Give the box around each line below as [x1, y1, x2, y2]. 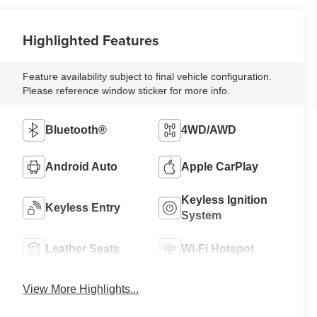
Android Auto [45, 161, 118, 173]
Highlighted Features [23, 30, 160, 51]
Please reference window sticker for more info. [23, 85, 231, 97]
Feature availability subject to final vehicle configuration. [23, 71, 272, 83]
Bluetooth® [45, 124, 108, 137]
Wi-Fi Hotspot [181, 243, 255, 255]
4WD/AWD [181, 124, 237, 137]
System [181, 209, 222, 222]
